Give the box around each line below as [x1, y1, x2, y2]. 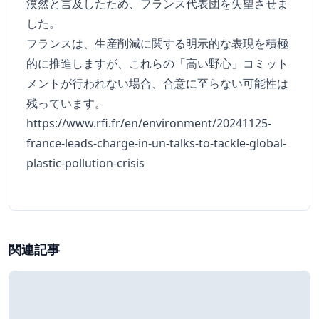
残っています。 [26, 95, 106, 112]
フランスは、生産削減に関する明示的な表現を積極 [26, 36, 288, 52]
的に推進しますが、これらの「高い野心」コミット [26, 56, 288, 72]
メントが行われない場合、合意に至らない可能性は [26, 75, 288, 92]
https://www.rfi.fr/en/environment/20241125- [26, 115, 271, 132]
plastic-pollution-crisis [26, 155, 145, 172]
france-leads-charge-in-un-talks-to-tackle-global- [26, 135, 286, 152]
